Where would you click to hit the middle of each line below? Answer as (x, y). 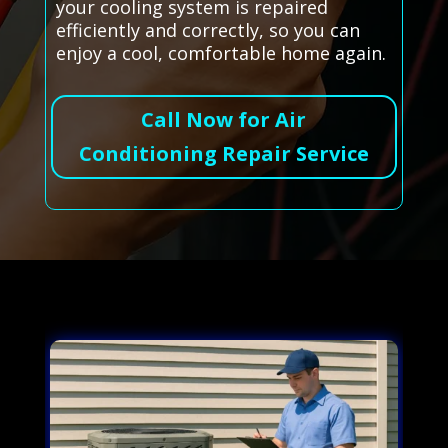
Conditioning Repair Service (223, 154)
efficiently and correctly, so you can (207, 30)
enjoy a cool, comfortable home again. (220, 53)
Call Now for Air (224, 120)
